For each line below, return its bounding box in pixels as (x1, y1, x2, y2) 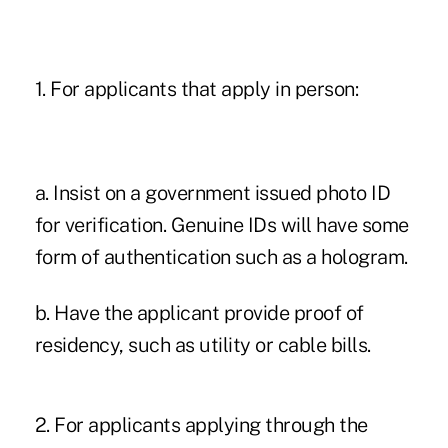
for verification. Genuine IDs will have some (34, 212, 409, 237)
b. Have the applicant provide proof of (34, 300, 364, 325)
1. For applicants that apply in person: (34, 76, 359, 101)
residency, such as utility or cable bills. (34, 332, 371, 357)
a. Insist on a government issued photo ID (34, 180, 391, 205)
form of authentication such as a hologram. (34, 244, 408, 269)
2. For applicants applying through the (34, 412, 368, 437)
